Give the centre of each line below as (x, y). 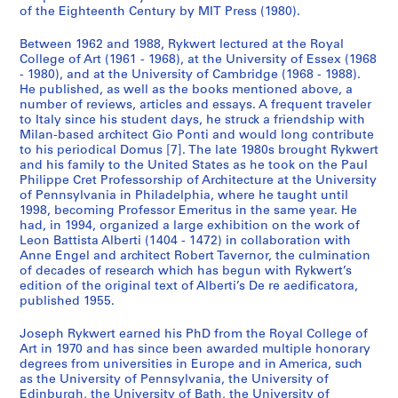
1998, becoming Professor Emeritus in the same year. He (188, 211)
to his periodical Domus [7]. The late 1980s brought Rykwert (199, 151)
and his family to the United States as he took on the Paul (194, 166)
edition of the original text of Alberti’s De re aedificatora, (189, 287)
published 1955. (67, 302)
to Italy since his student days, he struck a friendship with (192, 120)
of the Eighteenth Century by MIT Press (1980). (160, 12)
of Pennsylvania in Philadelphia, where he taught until (184, 196)
